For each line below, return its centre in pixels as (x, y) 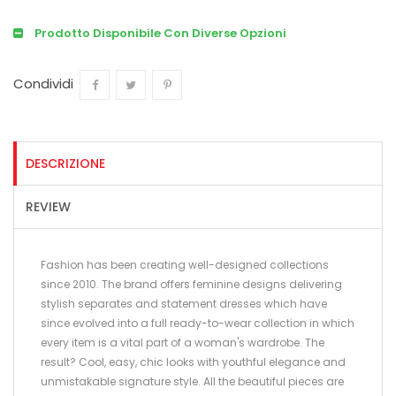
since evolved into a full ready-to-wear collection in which (198, 324)
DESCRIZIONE (65, 164)
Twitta (132, 101)
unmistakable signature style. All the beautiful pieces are (192, 382)
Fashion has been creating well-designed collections (185, 265)
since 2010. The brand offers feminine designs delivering (191, 285)
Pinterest (174, 101)
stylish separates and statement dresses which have (184, 304)
